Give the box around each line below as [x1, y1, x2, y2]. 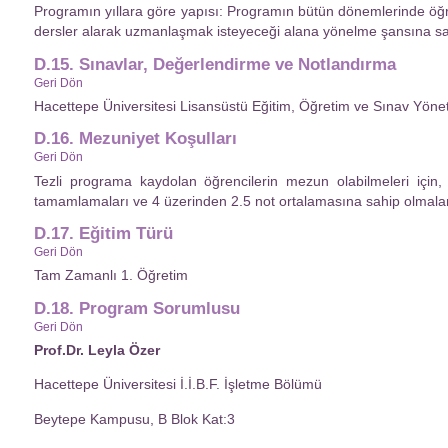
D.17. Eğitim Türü [34, 224, 173, 244]
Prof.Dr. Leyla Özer [34, 342, 160, 359]
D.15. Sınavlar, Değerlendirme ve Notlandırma [34, 54, 396, 74]
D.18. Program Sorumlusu [34, 298, 240, 318]
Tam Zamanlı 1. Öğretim [34, 267, 188, 284]
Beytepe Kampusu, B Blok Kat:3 [34, 410, 235, 427]
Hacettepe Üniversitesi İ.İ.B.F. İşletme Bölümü [34, 376, 322, 393]
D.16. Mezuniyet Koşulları [34, 129, 237, 149]
